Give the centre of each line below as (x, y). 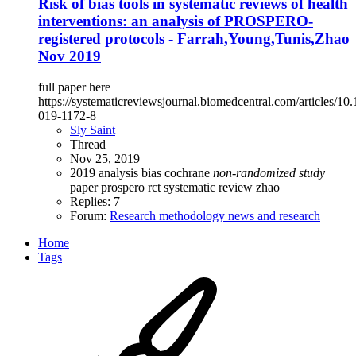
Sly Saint (93, 130)
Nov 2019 (70, 56)
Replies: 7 (95, 201)
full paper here (74, 87)
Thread (88, 144)
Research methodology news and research (215, 215)
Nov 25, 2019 (105, 158)
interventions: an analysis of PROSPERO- (176, 21)
